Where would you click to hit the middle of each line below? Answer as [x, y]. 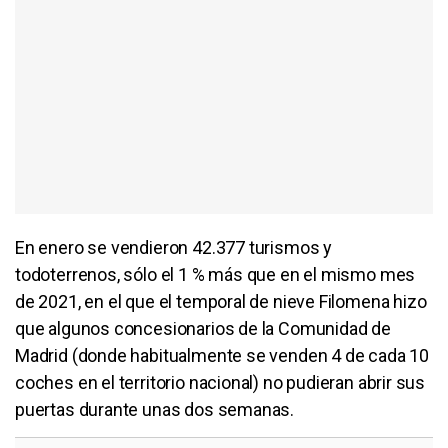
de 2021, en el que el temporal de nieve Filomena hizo [221, 301]
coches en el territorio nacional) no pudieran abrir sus [220, 382]
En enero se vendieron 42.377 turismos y [173, 247]
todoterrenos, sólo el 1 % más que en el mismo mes [215, 274]
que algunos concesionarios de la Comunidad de [203, 328]
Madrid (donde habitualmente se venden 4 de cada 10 [222, 355]
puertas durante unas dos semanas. [155, 409]
